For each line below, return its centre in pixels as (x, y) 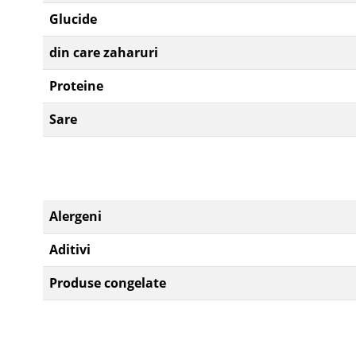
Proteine (76, 85)
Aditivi (70, 249)
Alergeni (75, 216)
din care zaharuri (104, 52)
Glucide (73, 19)
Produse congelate (108, 282)
